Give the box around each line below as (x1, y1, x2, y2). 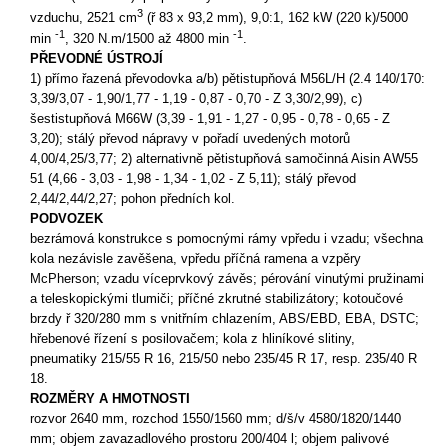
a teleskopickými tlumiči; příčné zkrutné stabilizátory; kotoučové (30, 290, 403, 306)
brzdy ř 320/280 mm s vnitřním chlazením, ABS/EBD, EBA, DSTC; (30, 310, 419, 326)
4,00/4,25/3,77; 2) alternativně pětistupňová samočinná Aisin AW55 (30, 150, 418, 166)
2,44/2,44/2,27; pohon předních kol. (30, 190, 235, 206)
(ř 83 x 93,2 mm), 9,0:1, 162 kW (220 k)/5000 (143, 9, 408, 25)
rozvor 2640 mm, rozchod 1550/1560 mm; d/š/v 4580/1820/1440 (30, 410, 401, 426)
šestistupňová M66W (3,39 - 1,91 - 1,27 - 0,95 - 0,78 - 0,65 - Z (30, 110, 390, 126)
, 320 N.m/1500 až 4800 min (65, 30, 233, 46)
